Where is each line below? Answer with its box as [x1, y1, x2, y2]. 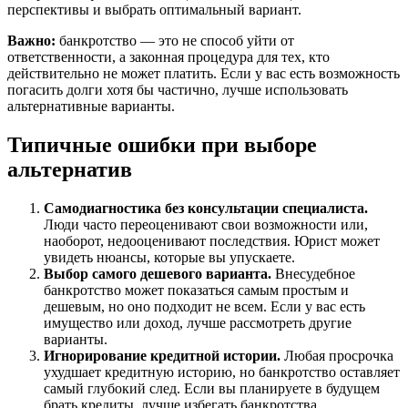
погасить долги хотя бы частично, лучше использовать [7, 81, 348, 97]
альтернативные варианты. [7, 97, 175, 114]
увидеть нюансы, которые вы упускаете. [44, 249, 295, 265]
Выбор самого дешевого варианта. [44, 265, 271, 281]
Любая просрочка [280, 347, 393, 363]
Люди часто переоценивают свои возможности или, [44, 216, 368, 232]
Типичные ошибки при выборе [7, 132, 317, 157]
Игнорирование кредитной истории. [44, 347, 280, 363]
